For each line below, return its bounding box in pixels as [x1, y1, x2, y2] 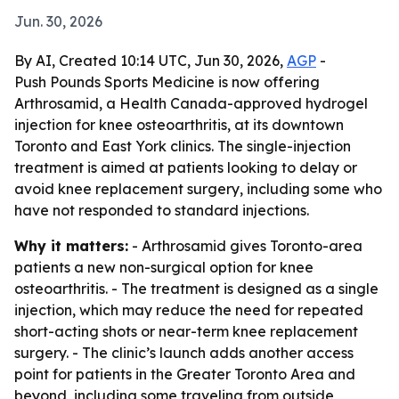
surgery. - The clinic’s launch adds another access [14, 344, 354, 362]
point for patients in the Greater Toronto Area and [14, 365, 355, 383]
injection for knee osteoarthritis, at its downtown [14, 116, 344, 134]
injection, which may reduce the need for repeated [14, 301, 363, 319]
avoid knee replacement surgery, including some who [14, 180, 382, 198]
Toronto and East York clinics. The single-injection [14, 137, 351, 155]
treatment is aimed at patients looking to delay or [14, 159, 357, 176]
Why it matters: [14, 237, 128, 255]
